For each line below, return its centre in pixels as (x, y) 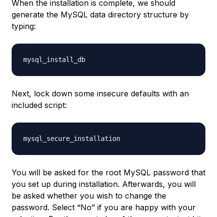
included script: (39, 105)
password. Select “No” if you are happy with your (104, 208)
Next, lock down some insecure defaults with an (100, 94)
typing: (24, 26)
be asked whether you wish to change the (89, 196)
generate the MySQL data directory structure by (100, 15)
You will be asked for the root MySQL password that (108, 173)
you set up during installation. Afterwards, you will (104, 184)
